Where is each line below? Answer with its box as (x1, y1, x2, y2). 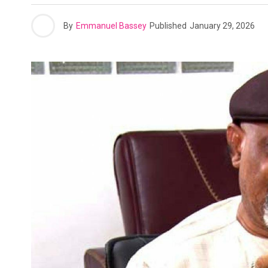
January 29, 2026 (190, 21, 255, 31)
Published (150, 21, 187, 31)
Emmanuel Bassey (76, 21, 147, 31)
